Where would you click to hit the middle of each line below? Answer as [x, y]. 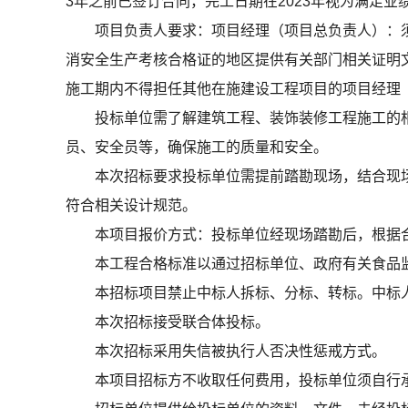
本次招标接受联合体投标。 [182, 322]
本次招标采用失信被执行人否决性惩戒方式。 [240, 351]
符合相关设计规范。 [131, 205]
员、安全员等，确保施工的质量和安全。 [197, 147]
